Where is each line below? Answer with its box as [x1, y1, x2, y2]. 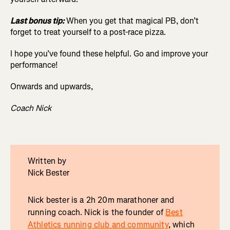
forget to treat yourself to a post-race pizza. [10, 26, 166, 37]
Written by [27, 155, 67, 166]
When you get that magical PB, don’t [64, 15, 199, 26]
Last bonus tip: [10, 15, 64, 26]
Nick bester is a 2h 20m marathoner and [27, 194, 175, 205]
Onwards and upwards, [10, 81, 93, 92]
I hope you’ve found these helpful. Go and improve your [10, 48, 208, 59]
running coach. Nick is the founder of [27, 206, 166, 218]
